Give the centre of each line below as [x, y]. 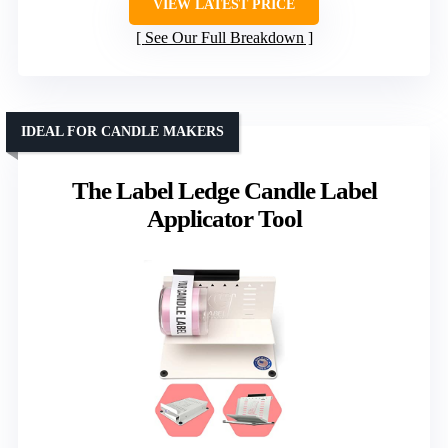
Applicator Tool [224, 219]
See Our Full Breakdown [224, 38]
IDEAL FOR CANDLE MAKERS [122, 132]
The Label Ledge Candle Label [224, 191]
